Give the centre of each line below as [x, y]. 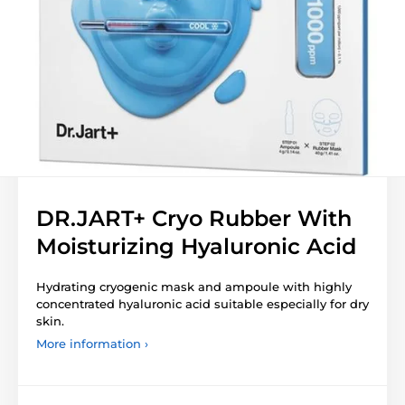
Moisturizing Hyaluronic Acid [196, 246]
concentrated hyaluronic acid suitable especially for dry [202, 303]
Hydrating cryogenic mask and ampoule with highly [194, 286]
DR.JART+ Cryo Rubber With [194, 218]
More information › [92, 343]
